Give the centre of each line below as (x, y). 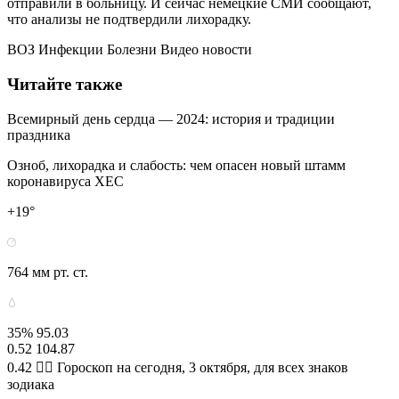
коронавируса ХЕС (65, 181)
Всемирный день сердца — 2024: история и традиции (171, 118)
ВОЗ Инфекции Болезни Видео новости (130, 50)
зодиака (31, 384)
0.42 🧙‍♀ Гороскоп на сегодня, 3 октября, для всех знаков (178, 367)
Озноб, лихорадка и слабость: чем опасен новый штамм (176, 165)
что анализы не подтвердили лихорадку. (129, 20)
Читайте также (65, 85)
